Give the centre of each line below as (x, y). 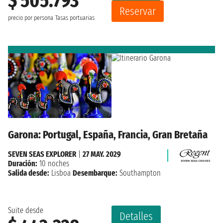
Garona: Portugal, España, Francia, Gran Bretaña (108, 134)
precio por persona (31, 18)
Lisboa (61, 173)
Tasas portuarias (75, 18)
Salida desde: (29, 173)
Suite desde (26, 210)
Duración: (23, 163)
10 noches (53, 163)
